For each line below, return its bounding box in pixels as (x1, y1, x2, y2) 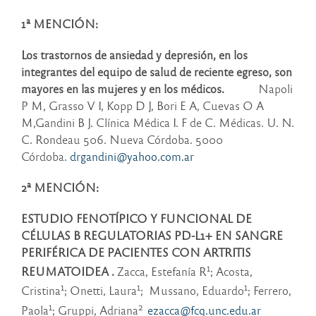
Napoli (258, 81, 293, 97)
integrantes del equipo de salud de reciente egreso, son (21, 64, 292, 80)
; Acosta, (210, 264, 253, 279)
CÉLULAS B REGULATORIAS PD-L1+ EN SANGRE (21, 228, 283, 243)
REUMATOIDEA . (21, 264, 114, 279)
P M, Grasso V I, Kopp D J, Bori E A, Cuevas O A (21, 98, 264, 114)
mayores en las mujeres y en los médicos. (21, 81, 258, 97)
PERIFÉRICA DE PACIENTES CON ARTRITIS (21, 245, 251, 260)
